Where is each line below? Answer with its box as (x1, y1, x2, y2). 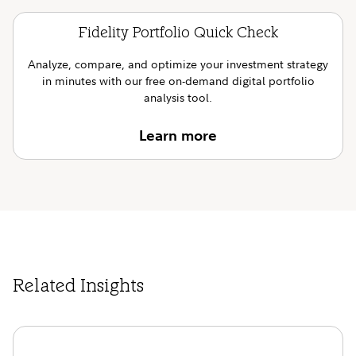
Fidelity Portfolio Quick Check (78, 26, 278, 41)
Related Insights (13, 278, 144, 296)
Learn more (139, 126, 217, 145)
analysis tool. (144, 90, 212, 105)
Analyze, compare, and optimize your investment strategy (28, 56, 328, 72)
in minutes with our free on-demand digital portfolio (41, 73, 315, 88)
